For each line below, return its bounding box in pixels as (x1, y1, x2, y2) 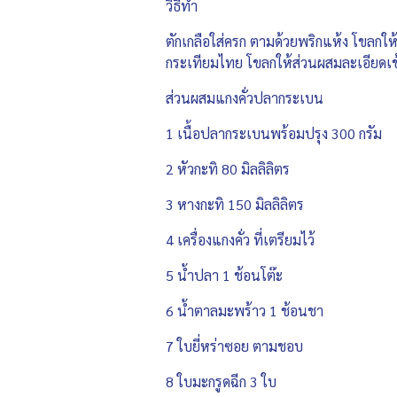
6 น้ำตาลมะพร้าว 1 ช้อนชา (166, 300, 323, 320)
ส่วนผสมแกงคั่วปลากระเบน (166, 88, 331, 107)
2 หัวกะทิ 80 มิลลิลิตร (166, 159, 290, 178)
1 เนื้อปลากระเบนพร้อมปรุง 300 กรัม (166, 123, 382, 143)
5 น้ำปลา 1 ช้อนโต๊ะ (166, 265, 283, 284)
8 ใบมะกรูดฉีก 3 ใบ (166, 371, 276, 391)
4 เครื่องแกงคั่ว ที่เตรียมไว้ (166, 230, 318, 249)
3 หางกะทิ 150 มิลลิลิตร (166, 194, 304, 214)
